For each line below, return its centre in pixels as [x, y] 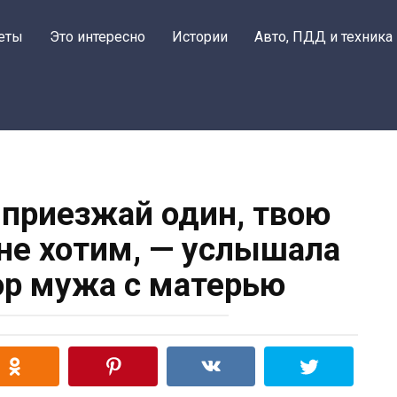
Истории [200, 37]
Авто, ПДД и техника [323, 37]
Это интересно [97, 37]
